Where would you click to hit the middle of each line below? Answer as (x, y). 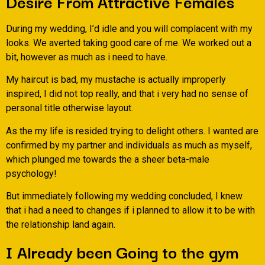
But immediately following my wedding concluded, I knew (124, 196)
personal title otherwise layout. (70, 108)
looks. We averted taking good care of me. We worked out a (129, 43)
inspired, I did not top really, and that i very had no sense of (127, 94)
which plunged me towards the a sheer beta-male (108, 159)
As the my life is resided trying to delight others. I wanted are (132, 131)
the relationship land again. (61, 224)
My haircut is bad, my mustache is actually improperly (116, 80)
